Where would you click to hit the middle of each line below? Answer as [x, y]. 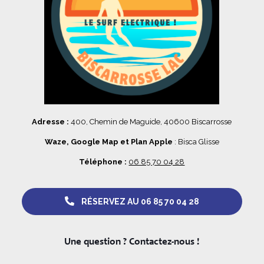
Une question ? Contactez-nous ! [132, 243]
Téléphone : [103, 162]
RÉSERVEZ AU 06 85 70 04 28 [140, 202]
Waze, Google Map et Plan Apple [108, 142]
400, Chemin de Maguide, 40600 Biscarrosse [151, 122]
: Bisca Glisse [196, 142]
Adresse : [51, 122]
